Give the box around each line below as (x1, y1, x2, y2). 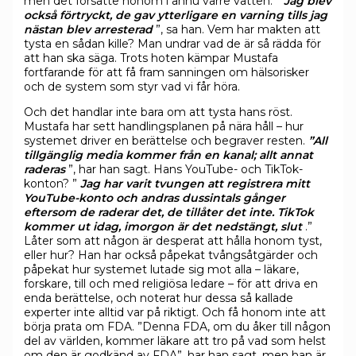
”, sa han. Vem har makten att (152, 21, 320, 37)
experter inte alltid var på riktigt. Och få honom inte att (23, 304, 326, 319)
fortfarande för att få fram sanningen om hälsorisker (23, 64, 309, 79)
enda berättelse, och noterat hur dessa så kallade (23, 290, 293, 305)
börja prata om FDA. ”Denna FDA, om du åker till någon (23, 319, 331, 334)
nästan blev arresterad (23, 21, 153, 37)
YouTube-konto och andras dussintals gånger (23, 190, 285, 205)
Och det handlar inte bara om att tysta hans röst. (23, 104, 292, 119)
